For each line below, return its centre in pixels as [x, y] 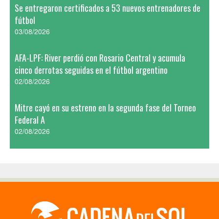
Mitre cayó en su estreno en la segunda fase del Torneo [105, 108]
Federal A [30, 120]
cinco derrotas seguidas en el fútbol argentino [91, 70]
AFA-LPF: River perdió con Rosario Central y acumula [100, 58]
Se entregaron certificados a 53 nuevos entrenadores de [108, 8]
